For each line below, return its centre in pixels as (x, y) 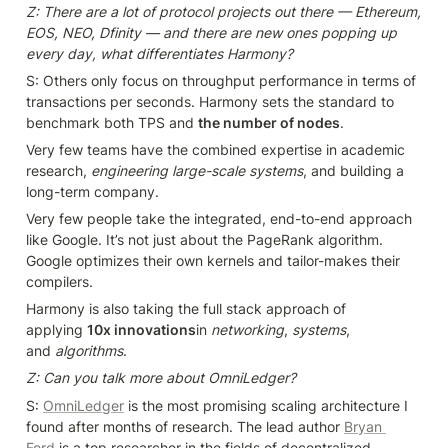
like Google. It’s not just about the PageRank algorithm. (204, 240)
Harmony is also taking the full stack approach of (186, 309)
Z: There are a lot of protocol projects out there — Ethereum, (223, 12)
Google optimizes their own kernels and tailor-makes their (213, 261)
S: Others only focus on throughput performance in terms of (221, 81)
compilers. (59, 282)
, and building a (353, 171)
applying (56, 330)
